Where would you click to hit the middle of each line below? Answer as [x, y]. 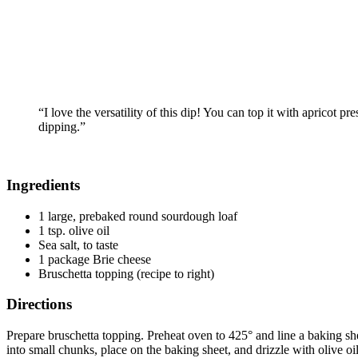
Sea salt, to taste [78, 245]
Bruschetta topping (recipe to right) [126, 273]
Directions [39, 304]
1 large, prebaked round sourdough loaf [138, 216]
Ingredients [43, 185]
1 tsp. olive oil [74, 230]
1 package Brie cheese [95, 259]
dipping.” [62, 127]
